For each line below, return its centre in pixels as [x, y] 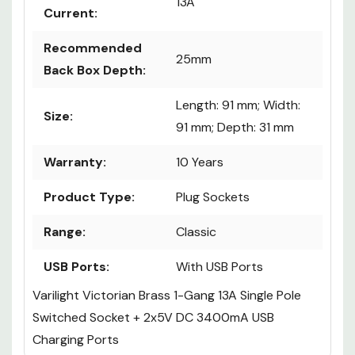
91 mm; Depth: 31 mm [235, 128]
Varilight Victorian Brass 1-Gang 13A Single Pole [167, 296]
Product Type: [89, 197]
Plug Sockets [213, 197]
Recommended [93, 48]
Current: [71, 13]
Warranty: [75, 162]
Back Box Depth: [95, 71]
